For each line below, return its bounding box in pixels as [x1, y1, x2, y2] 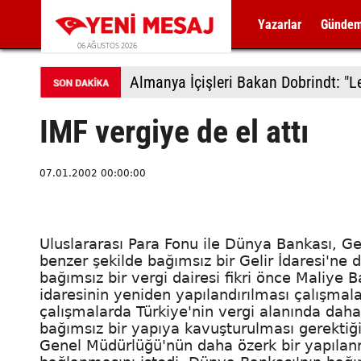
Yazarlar [258, 17, 302, 32]
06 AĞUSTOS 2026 [77, 40, 137, 51]
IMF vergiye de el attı [39, 113, 309, 151]
